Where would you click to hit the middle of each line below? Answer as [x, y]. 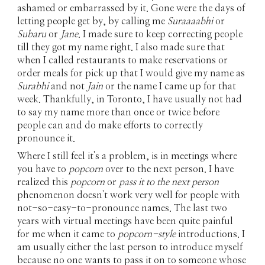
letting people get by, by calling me [93, 21]
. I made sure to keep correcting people [161, 34]
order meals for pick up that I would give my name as [131, 73]
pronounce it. [48, 138]
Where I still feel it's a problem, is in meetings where [127, 156]
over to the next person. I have [169, 169]
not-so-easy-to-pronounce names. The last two [122, 208]
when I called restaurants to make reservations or [123, 60]
